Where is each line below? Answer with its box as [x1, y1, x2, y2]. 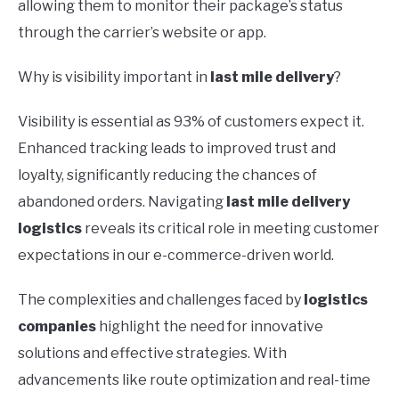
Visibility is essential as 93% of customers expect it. [18, 112, 364, 130]
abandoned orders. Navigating [18, 192, 226, 210]
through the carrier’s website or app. [18, 23, 266, 41]
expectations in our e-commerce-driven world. [18, 246, 334, 264]
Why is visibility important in [18, 68, 210, 85]
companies [18, 317, 96, 335]
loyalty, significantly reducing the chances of [18, 166, 317, 183]
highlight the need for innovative [96, 317, 323, 335]
